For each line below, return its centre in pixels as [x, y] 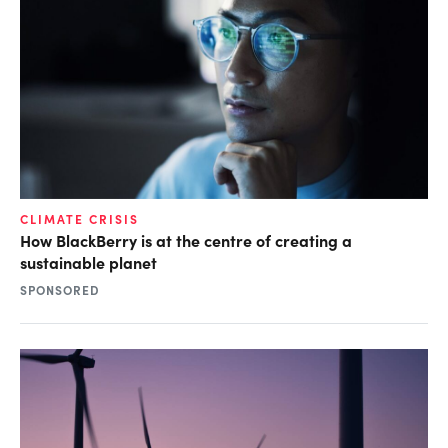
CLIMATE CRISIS [79, 218]
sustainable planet [88, 261]
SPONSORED [60, 289]
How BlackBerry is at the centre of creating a [186, 239]
